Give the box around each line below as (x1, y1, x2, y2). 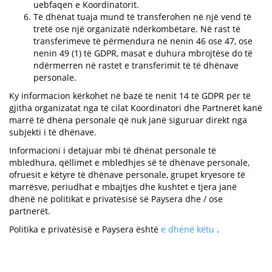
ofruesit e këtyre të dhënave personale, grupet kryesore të (9, 169, 245, 180)
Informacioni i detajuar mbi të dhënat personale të (9, 144, 216, 156)
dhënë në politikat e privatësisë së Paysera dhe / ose (9, 193, 223, 205)
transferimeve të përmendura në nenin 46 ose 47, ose (33, 35, 253, 47)
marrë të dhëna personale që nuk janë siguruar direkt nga (9, 114, 247, 126)
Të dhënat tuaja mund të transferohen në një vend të (33, 11, 251, 22)
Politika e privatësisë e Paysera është (9, 223, 161, 235)
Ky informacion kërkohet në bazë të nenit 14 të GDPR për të (9, 90, 251, 101)
